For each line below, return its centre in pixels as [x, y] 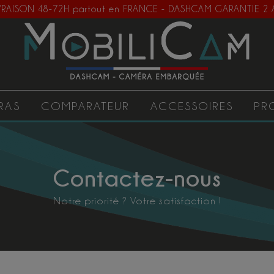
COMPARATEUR [85, 106]
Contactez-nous [137, 177]
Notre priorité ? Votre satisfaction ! [137, 201]
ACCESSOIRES [192, 106]
